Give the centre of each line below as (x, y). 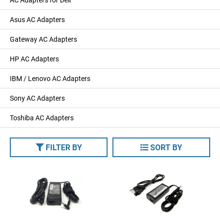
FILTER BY (64, 147)
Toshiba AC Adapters (42, 118)
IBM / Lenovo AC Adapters (50, 78)
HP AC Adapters (34, 59)
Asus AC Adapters (37, 19)
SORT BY (166, 147)
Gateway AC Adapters (43, 39)
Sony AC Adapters (37, 98)
